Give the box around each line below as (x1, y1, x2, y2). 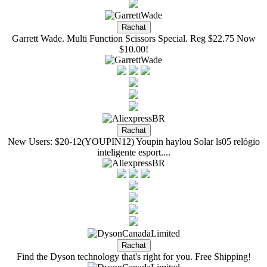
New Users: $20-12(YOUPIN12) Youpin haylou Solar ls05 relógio (7, 136, 260, 147)
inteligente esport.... (97, 147, 170, 157)
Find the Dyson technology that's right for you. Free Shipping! (16, 252, 251, 262)
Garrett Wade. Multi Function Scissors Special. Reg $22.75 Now (11, 33, 256, 44)
